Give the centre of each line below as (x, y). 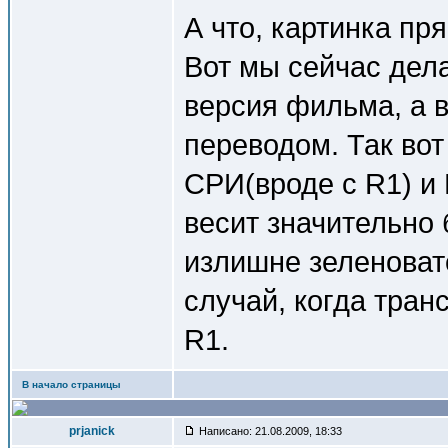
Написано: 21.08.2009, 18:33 (269, 431)
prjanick (92, 431)
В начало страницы (71, 384)
